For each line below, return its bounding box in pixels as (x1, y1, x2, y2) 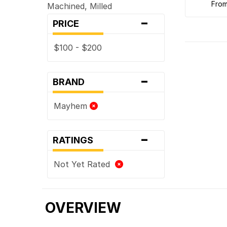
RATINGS (53, 134, 100, 145)
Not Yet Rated (54, 159, 116, 169)
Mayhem (54, 100, 90, 111)
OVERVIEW (45, 199, 122, 216)
